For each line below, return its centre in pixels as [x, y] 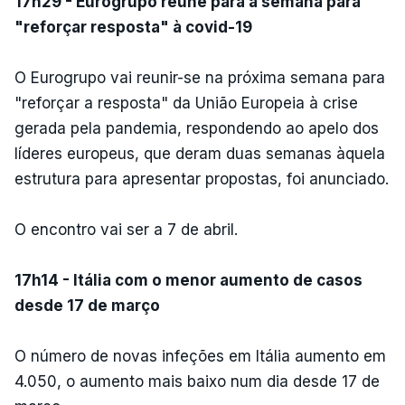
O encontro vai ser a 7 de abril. [126, 229]
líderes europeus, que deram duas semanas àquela [200, 153]
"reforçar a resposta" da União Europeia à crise [186, 103]
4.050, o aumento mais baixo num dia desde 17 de [197, 381]
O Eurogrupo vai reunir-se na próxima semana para [200, 77]
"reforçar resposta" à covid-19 [133, 27]
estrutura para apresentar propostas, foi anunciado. [202, 179]
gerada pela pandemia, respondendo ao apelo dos [197, 128]
